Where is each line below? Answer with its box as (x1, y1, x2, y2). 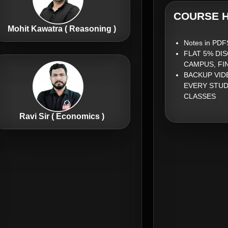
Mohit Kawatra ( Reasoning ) (7, 24, 116, 33)
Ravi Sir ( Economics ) (19, 111, 104, 121)
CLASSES (183, 92, 216, 100)
